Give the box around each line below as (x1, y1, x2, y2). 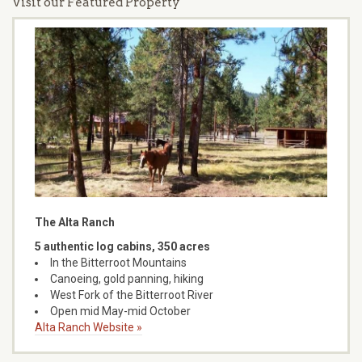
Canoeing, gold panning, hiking (50, 271, 204, 285)
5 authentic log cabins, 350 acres (35, 239, 210, 253)
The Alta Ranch (35, 215, 115, 229)
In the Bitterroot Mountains (50, 255, 187, 269)
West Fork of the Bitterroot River (50, 288, 213, 301)
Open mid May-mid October (50, 304, 191, 318)
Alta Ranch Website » (35, 320, 142, 334)
